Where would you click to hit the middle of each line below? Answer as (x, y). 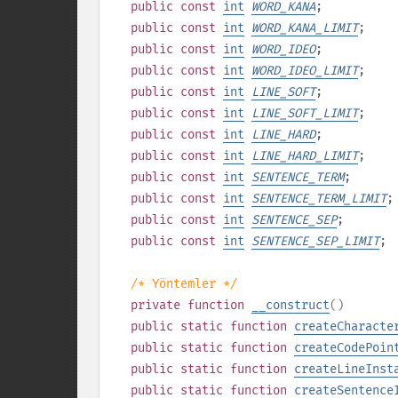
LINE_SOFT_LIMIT (305, 113)
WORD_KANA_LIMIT (305, 28)
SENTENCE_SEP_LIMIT (315, 241)
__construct (291, 305)
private (155, 305)
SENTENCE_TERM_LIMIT (319, 199)
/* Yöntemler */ (184, 284)
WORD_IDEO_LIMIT (305, 71)
